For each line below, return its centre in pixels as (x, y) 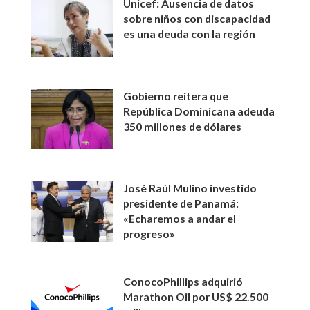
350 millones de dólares (183, 126)
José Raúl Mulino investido (190, 188)
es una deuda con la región (190, 34)
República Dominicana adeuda (199, 111)
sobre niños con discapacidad (197, 19)
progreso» (149, 234)
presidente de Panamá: (181, 203)
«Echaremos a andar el (180, 219)
